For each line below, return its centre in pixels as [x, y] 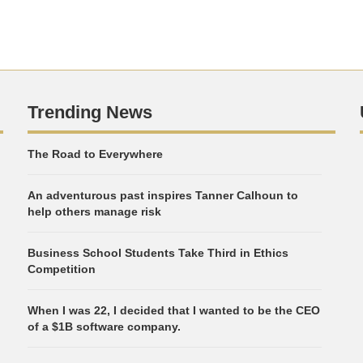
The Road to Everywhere [95, 154]
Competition [62, 269]
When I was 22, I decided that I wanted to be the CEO [174, 310]
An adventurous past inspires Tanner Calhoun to [163, 195]
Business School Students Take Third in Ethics [158, 253]
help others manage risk [94, 211]
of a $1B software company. [104, 327]
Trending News [90, 112]
